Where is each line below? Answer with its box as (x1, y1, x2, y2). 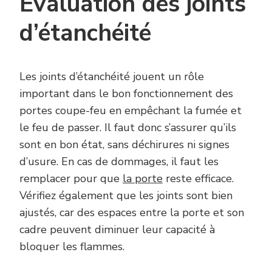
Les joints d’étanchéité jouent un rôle (19, 69, 204, 84)
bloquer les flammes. (19, 239, 124, 254)
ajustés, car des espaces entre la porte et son (19, 205, 244, 220)
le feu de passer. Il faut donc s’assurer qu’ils (19, 120, 236, 135)
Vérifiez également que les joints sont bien (19, 188, 233, 203)
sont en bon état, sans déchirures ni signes (19, 137, 229, 152)
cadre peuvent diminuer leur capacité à (19, 222, 215, 237)
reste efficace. (163, 171, 234, 186)
